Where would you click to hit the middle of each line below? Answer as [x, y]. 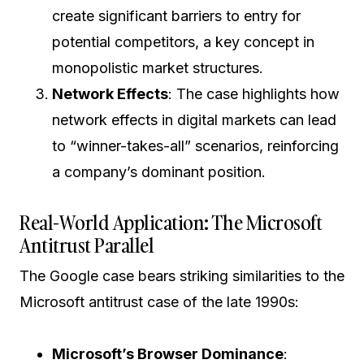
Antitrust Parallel [87, 245]
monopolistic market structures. [158, 68]
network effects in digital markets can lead [194, 120]
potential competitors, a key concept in [183, 42]
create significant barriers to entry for [176, 16]
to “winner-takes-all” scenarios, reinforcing [195, 146]
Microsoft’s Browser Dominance [168, 354]
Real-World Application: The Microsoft [171, 222]
